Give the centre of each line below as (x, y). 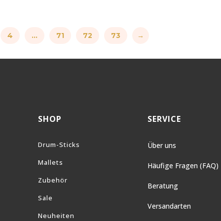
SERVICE (164, 119)
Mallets (51, 162)
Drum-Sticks (59, 144)
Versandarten (169, 206)
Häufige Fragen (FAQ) (183, 165)
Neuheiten (56, 215)
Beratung (163, 185)
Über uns (162, 145)
